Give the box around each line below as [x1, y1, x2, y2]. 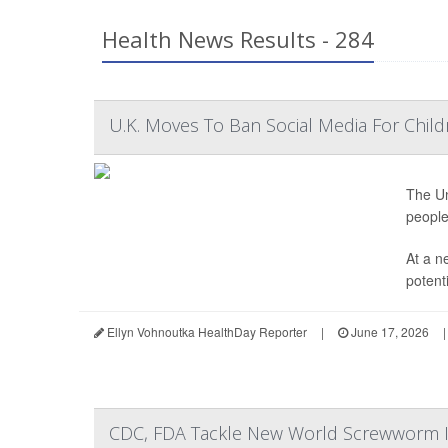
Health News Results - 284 [102, 24, 374, 54]
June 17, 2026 [348, 323, 429, 340]
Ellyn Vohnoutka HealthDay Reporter [104, 323, 307, 340]
